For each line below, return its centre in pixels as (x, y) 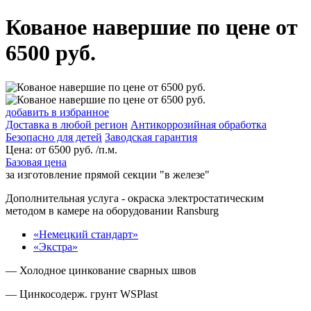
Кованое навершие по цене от (152, 27)
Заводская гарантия (151, 137)
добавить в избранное (57, 112)
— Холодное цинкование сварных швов (101, 270)
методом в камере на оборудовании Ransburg (112, 210)
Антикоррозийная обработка (199, 124)
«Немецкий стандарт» (86, 234)
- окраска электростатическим (191, 198)
